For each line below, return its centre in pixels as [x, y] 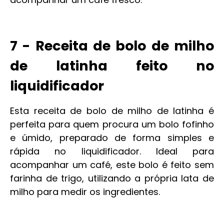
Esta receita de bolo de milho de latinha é [112, 111]
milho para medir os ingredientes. [85, 192]
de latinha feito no [112, 66]
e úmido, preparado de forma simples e [112, 138]
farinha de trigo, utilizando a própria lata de [112, 178]
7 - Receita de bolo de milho [112, 46]
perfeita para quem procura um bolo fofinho [112, 124]
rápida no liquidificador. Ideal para [112, 151]
